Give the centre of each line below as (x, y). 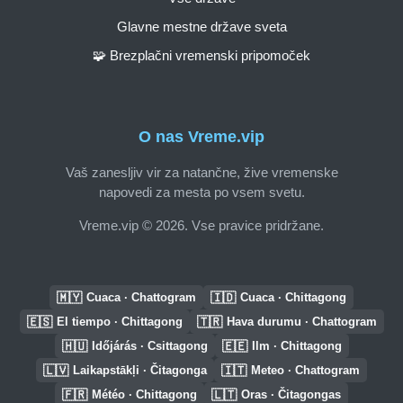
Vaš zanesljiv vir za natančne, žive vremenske (201, 172)
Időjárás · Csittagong (149, 346)
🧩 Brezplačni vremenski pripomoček (201, 55)
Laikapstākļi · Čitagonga (140, 370)
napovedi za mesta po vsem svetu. (201, 192)
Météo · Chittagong (144, 394)
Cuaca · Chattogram (141, 297)
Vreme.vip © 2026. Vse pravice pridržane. (201, 225)
